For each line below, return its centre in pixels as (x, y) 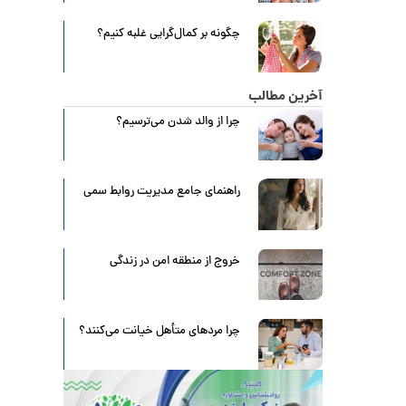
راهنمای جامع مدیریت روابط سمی (161, 192)
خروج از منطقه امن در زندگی (174, 262)
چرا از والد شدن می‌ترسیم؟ (178, 122)
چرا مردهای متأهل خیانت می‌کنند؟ (159, 332)
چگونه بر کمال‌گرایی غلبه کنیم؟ (168, 34)
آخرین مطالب (285, 97)
